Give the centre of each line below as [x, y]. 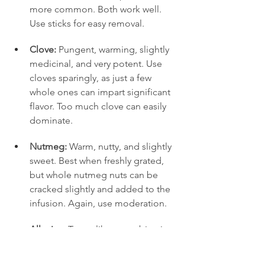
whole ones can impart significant [101, 92]
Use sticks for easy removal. [87, 23]
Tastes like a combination [121, 229]
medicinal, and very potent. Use [97, 63]
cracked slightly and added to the [101, 189]
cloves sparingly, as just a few [92, 77]
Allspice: [48, 229]
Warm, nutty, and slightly [120, 146]
